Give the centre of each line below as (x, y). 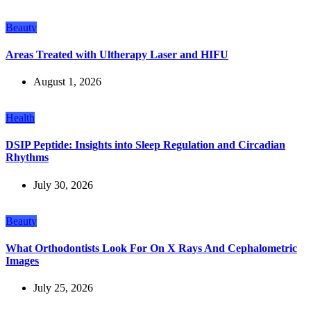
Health (20, 118)
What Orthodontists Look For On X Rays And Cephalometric (151, 248)
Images (22, 260)
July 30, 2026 (63, 185)
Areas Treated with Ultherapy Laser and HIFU (117, 54)
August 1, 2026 (67, 82)
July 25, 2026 (63, 288)
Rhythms (27, 158)
